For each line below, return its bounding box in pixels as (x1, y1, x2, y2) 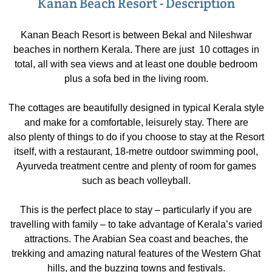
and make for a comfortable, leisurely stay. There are (24, 117, 248, 127)
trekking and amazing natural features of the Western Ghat (12, 248, 260, 259)
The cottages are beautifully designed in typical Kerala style (8, 103, 264, 113)
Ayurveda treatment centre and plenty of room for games (16, 161, 256, 171)
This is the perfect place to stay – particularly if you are (20, 205, 252, 215)
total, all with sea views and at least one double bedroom (15, 59, 257, 69)
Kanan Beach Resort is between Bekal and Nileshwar (20, 30, 252, 40)
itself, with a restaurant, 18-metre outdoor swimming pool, (14, 146, 258, 157)
